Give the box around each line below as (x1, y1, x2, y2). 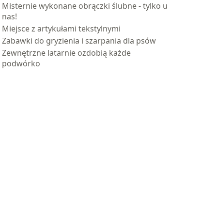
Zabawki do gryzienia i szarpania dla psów (2, 35, 156, 46)
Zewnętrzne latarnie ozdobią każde (2, 47, 131, 58)
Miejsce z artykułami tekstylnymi (2, 23, 121, 34)
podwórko (2, 58, 40, 69)
